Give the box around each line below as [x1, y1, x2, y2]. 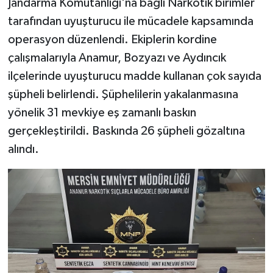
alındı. [7, 143, 39, 155]
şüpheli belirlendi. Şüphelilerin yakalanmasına [7, 88, 238, 101]
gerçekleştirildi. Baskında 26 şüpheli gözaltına [7, 124, 245, 137]
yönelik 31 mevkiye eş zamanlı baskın [7, 106, 196, 119]
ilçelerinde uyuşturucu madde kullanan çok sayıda [7, 69, 261, 82]
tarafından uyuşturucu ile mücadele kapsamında [7, 15, 253, 27]
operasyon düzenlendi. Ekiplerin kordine [7, 33, 217, 46]
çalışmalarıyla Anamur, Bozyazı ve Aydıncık [7, 51, 226, 64]
